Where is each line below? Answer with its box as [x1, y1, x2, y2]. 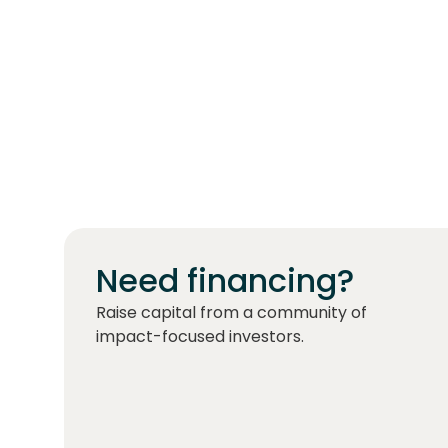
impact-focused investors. [96, 325, 304, 348]
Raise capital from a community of [96, 301, 367, 324]
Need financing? [96, 258, 354, 303]
